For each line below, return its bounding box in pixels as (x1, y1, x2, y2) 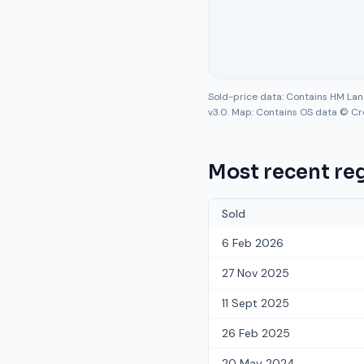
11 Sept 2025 (222, 296, 289, 310)
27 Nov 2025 (222, 266, 289, 280)
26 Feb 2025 (222, 326, 290, 340)
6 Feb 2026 (222, 236, 284, 250)
